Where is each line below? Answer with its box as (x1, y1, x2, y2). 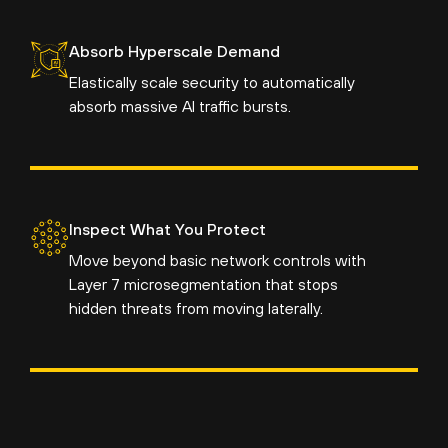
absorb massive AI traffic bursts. (68, 97, 291, 116)
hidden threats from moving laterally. (68, 299, 323, 318)
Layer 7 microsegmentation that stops (68, 275, 338, 294)
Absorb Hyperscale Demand (68, 42, 280, 61)
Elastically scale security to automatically (68, 73, 355, 92)
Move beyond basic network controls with (68, 251, 366, 270)
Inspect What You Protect (68, 220, 266, 239)
